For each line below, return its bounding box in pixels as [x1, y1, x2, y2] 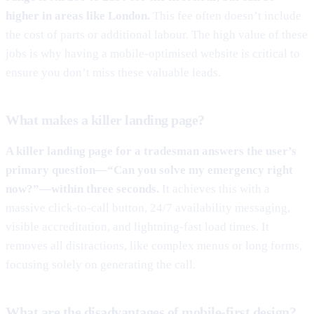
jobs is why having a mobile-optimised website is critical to [6, 46, 300, 60]
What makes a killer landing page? [6, 111, 205, 128]
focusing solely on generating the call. [6, 257, 196, 271]
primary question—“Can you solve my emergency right [6, 163, 293, 177]
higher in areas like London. [6, 8, 150, 22]
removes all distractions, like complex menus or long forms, [6, 238, 302, 252]
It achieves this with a [159, 182, 270, 196]
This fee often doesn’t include [150, 8, 301, 22]
